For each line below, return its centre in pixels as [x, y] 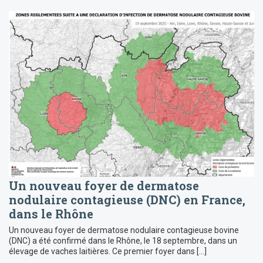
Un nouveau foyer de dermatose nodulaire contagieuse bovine [124, 230]
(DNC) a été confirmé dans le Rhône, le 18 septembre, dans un [123, 241]
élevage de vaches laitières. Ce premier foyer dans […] [108, 252]
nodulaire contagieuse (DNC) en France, [127, 200]
